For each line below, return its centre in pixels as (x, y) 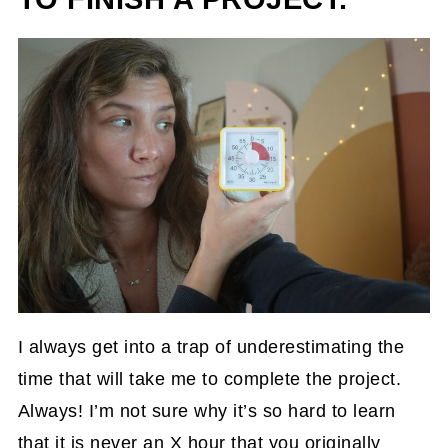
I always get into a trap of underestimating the (211, 347)
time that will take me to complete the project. (209, 379)
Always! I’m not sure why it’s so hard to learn (206, 411)
